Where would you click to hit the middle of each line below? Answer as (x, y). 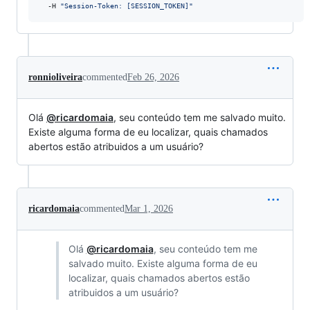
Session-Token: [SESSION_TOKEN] (127, 6)
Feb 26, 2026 (153, 77)
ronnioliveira (55, 77)
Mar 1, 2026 (149, 209)
